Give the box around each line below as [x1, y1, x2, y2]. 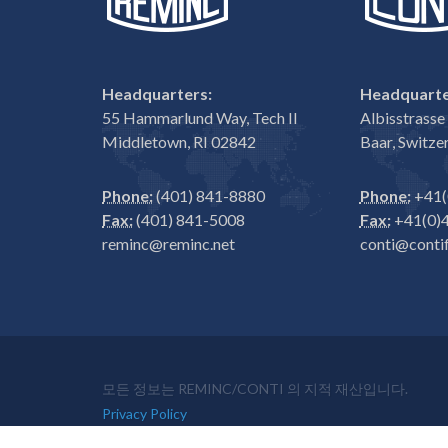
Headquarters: [102, 84, 212, 103]
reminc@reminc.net [102, 234, 235, 253]
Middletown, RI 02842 [102, 132, 256, 151]
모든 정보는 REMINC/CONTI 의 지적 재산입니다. [102, 380, 408, 397]
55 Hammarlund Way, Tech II [102, 108, 298, 127]
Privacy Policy [102, 405, 187, 422]
